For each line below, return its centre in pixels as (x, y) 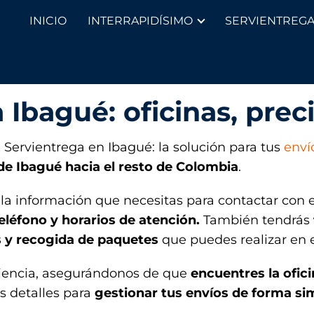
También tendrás (257, 220)
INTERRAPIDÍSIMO (140, 21)
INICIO (48, 21)
